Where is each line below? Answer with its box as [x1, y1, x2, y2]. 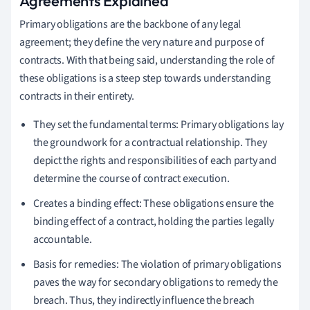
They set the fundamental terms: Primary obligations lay [33, 116, 284, 132]
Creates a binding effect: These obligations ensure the [33, 195, 275, 211]
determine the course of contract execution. [33, 170, 230, 186]
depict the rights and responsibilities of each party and [33, 152, 277, 168]
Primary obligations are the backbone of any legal [19, 16, 241, 32]
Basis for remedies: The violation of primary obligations [33, 256, 282, 272]
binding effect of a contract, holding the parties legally [33, 213, 274, 229]
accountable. [33, 231, 92, 247]
